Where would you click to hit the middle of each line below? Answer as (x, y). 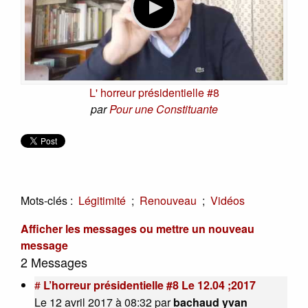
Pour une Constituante (163, 109)
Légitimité (102, 201)
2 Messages (54, 262)
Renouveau (168, 201)
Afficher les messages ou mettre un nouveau (137, 229)
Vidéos (228, 201)
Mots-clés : (47, 200)
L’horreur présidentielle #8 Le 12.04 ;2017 (150, 285)
